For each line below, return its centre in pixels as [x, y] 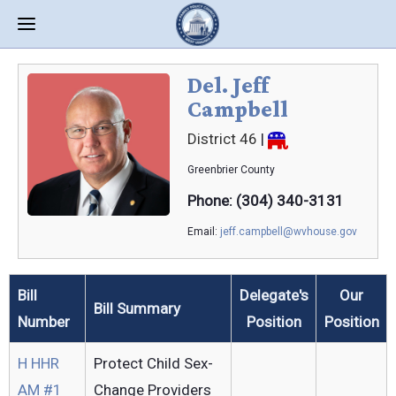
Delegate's [274, 295]
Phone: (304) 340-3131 [266, 201]
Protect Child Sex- [153, 363]
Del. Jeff [228, 85]
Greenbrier [214, 170]
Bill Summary [137, 308]
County [258, 170]
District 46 [222, 139]
